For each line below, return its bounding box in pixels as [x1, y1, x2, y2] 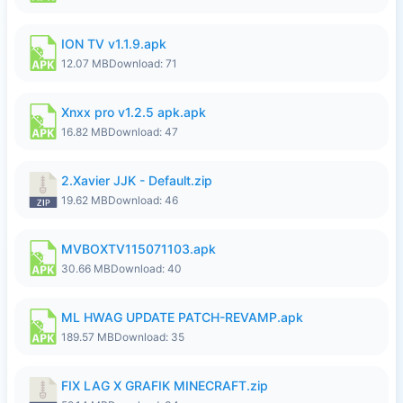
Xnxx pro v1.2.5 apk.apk [61, 104, 206, 120]
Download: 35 [114, 330, 184, 344]
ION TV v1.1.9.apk [61, 36, 166, 51]
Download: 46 [108, 193, 178, 207]
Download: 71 [109, 57, 177, 70]
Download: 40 [111, 262, 182, 275]
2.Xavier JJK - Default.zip [61, 173, 212, 188]
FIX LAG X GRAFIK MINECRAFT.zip [61, 378, 268, 393]
